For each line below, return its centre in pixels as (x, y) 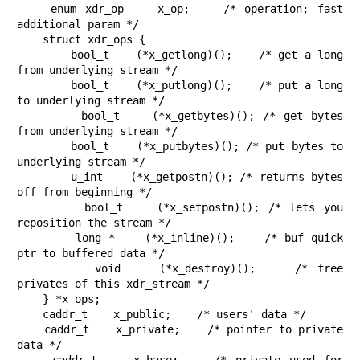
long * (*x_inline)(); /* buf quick (47, 238)
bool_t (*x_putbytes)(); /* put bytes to (44, 147)
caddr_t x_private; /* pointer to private (31, 330)
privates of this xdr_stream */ (113, 284)
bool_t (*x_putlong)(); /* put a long (44, 86)
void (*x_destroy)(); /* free (56, 269)
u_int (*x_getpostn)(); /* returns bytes (44, 177)
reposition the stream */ (94, 223)
